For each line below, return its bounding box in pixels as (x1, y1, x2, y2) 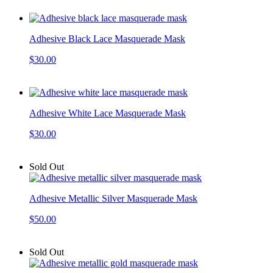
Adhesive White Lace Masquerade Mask (29, 107, 186, 118)
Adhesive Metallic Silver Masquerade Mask (29, 193, 197, 204)
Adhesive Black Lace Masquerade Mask (29, 33, 185, 44)
